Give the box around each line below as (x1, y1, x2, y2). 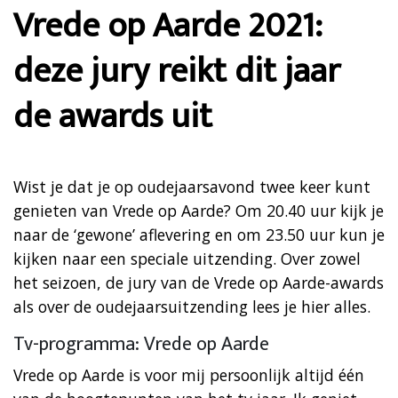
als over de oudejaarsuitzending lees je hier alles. (13, 295, 370, 317)
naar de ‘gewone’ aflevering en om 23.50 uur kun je (13, 223, 385, 245)
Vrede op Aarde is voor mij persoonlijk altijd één (13, 363, 364, 386)
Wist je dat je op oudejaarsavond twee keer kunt (13, 175, 370, 197)
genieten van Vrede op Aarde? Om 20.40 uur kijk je (13, 199, 384, 221)
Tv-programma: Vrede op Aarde (13, 327, 269, 361)
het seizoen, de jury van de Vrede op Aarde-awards (13, 271, 384, 293)
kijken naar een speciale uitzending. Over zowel (13, 247, 361, 269)
